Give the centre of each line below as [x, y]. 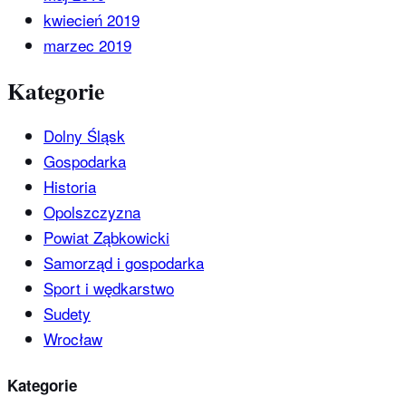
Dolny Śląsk [84, 136]
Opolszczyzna [92, 212]
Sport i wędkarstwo [109, 288]
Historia [70, 187]
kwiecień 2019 [92, 20]
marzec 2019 [87, 45]
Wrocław [73, 339]
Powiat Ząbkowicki [106, 237]
